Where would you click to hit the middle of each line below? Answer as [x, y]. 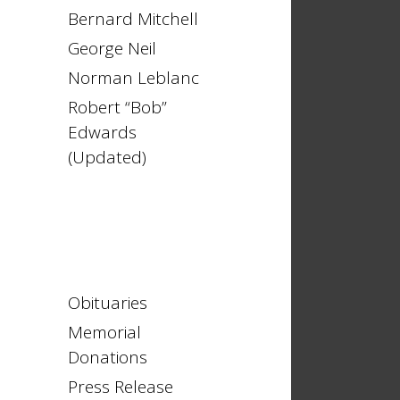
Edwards [102, 132]
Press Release [121, 387]
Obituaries [108, 303]
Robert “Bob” [117, 107]
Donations [108, 357]
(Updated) [107, 157]
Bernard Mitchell [133, 19]
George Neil [112, 48]
